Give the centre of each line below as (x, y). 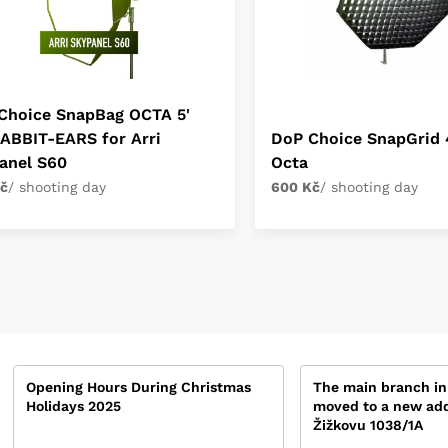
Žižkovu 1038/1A (367, 425)
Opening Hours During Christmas (139, 387)
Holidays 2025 (74, 406)
